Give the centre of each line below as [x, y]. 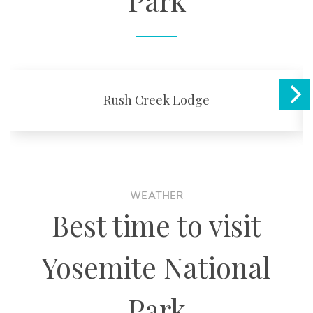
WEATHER [156, 196]
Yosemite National [156, 267]
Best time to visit [156, 225]
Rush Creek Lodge [156, 100]
